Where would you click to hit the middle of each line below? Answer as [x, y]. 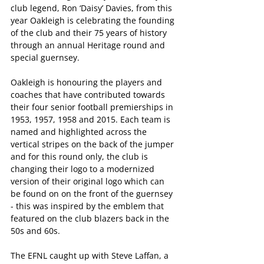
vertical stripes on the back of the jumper [93, 144]
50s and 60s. [35, 231]
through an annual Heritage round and [89, 45]
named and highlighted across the [80, 132]
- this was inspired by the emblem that [88, 206]
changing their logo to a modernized [84, 169]
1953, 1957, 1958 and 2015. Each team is [92, 120]
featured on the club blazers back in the [91, 219]
